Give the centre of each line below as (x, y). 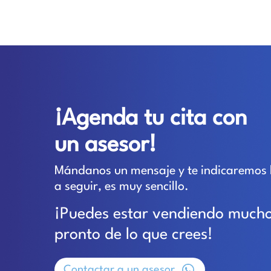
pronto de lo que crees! (134, 234)
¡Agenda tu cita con (151, 119)
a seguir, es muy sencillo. (122, 187)
